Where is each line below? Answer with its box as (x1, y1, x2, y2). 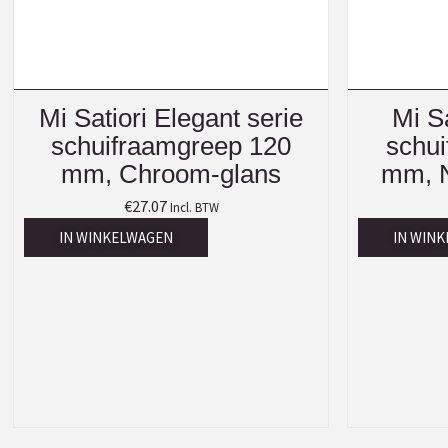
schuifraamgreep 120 (51, 130, 291, 161)
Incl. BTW (169, 198, 219, 215)
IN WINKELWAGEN (59, 227, 173, 247)
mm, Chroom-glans (61, 158, 281, 189)
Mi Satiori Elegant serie (39, 102, 303, 133)
